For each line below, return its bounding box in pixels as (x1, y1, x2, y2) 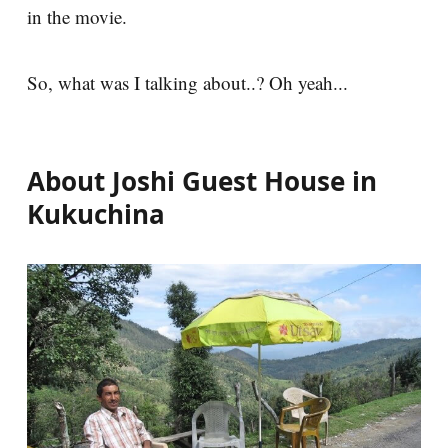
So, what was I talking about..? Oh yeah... (27, 70, 348, 95)
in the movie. (27, 4, 127, 29)
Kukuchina (27, 196, 165, 232)
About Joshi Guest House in (27, 163, 377, 199)
